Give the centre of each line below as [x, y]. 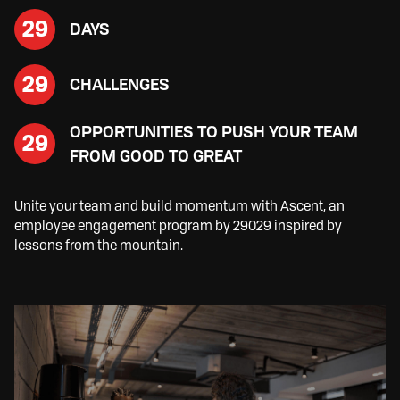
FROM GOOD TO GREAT [156, 155]
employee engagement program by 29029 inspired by [178, 225]
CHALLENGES [120, 85]
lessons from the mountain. [99, 245]
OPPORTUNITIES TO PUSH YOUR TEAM [214, 131]
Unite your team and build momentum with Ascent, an [179, 206]
